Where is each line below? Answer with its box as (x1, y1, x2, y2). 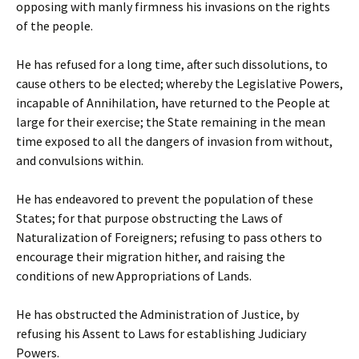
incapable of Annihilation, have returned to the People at (16, 95, 330, 111)
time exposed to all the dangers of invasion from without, (16, 133, 333, 149)
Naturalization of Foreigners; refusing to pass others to (16, 229, 322, 245)
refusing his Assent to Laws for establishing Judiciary (16, 325, 306, 341)
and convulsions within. (16, 152, 143, 168)
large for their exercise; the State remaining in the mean (16, 114, 325, 130)
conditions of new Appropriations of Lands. (16, 268, 252, 284)
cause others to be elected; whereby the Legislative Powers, (16, 75, 343, 91)
